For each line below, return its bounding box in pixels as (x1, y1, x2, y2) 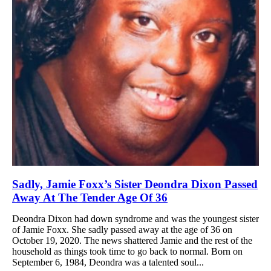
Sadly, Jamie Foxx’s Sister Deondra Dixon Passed (12, 177, 258, 191)
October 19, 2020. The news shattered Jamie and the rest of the (12, 235, 252, 246)
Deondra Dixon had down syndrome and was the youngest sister (12, 213, 259, 224)
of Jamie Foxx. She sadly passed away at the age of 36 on (12, 224, 232, 235)
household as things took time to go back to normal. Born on (12, 246, 243, 256)
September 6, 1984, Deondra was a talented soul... (12, 256, 204, 267)
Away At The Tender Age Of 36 (12, 191, 168, 204)
